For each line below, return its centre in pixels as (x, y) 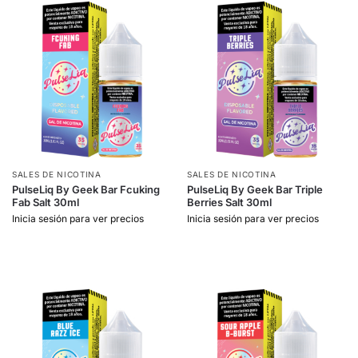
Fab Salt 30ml (46, 202)
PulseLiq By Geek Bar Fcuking (86, 189)
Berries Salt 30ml (229, 202)
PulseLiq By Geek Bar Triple (255, 189)
